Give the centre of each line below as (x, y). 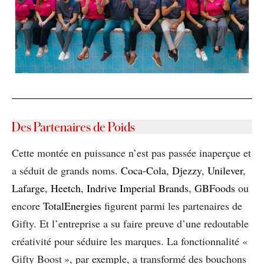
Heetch (66, 188)
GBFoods (215, 188)
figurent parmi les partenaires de (172, 205)
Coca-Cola (143, 170)
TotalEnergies (72, 205)
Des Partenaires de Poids (73, 126)
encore (27, 205)
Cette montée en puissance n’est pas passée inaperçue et (131, 152)
